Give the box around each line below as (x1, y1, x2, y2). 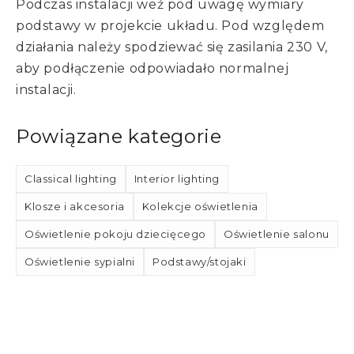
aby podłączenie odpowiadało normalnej (16, 61, 289, 77)
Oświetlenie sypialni (24, 255, 135, 269)
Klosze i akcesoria (24, 200, 125, 213)
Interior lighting (134, 172, 220, 186)
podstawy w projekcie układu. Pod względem (16, 18, 325, 34)
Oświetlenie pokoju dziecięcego (24, 228, 206, 241)
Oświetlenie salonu (224, 228, 330, 241)
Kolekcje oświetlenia (141, 200, 258, 213)
